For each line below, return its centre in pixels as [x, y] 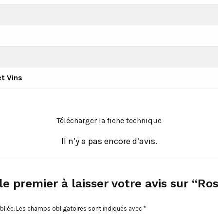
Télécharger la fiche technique [109, 120]
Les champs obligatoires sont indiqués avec [80, 208]
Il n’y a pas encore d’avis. [109, 141]
